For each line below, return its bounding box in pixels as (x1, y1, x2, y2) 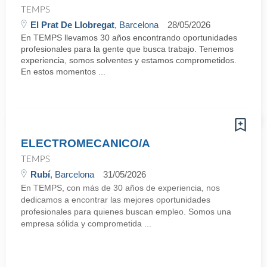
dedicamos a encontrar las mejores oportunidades (21, 195, 210, 204)
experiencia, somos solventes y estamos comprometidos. (21, 55, 237, 65)
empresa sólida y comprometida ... (21, 219, 151, 228)
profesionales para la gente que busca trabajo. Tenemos (21, 44, 234, 54)
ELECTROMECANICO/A (21, 137, 150, 150)
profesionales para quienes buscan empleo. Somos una (21, 207, 231, 216)
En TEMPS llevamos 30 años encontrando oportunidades (21, 33, 237, 42)
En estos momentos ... (21, 67, 105, 76)
